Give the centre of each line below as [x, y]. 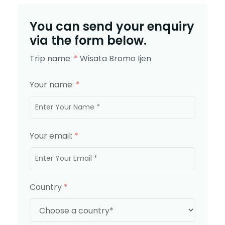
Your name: [53, 84]
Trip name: [52, 58]
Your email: [52, 136]
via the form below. [88, 40]
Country [47, 187]
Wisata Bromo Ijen [116, 58]
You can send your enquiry [112, 26]
